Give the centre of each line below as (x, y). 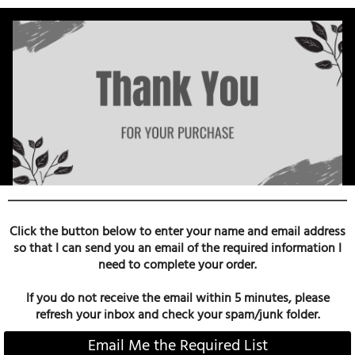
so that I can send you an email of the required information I (177, 248)
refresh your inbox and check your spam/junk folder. (177, 315)
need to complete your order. (177, 265)
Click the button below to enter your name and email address (177, 231)
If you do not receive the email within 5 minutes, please (177, 298)
